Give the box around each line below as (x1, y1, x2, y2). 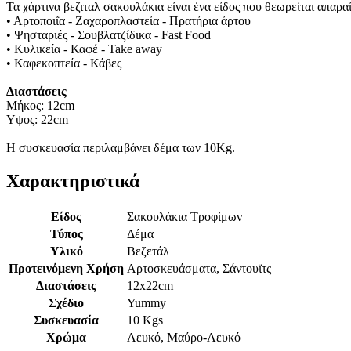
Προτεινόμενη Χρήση (9, 261, 124, 275)
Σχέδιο (49, 295, 84, 309)
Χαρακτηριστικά (6, 170, 139, 191)
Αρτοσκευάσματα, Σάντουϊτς (127, 261, 271, 275)
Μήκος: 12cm (6, 99, 74, 113)
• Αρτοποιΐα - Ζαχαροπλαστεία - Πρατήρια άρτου (6, 14, 251, 28)
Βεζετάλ (127, 244, 169, 258)
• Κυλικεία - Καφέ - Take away (6, 42, 162, 56)
